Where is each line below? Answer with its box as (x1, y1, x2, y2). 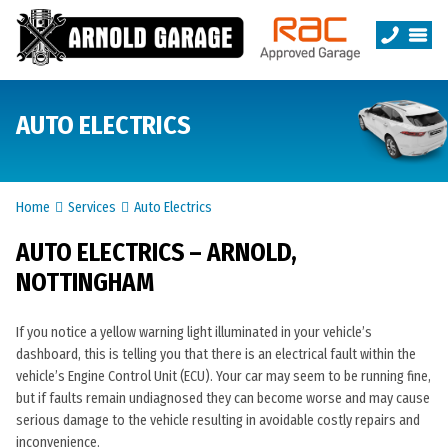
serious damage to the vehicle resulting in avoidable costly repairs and (16, 412, 420, 429)
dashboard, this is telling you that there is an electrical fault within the (16, 346, 416, 363)
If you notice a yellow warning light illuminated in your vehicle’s (16, 324, 372, 341)
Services (68, 199, 116, 216)
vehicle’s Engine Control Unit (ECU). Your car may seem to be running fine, (16, 368, 431, 385)
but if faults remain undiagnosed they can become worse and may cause (16, 390, 430, 407)
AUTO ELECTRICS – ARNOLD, (16, 238, 297, 268)
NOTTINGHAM (16, 268, 154, 298)
